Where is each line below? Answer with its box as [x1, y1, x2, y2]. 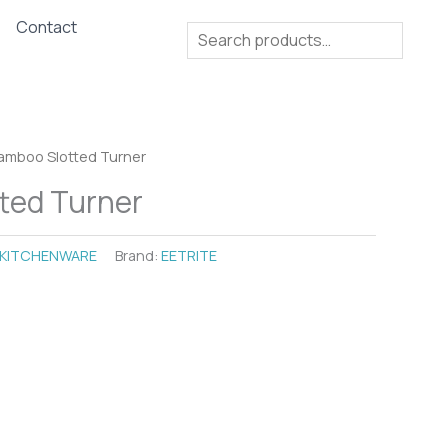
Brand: [115, 245, 161, 265]
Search [186, 21, 239, 44]
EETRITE [161, 245, 217, 265]
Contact [15, 16, 77, 38]
